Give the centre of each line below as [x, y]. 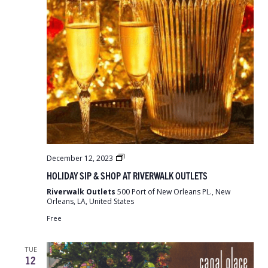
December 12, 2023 [80, 158]
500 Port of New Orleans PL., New [174, 192]
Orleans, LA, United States [90, 201]
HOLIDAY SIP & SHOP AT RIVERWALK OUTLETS [127, 175]
